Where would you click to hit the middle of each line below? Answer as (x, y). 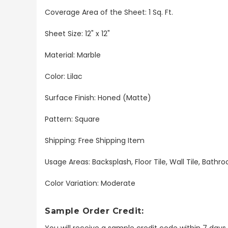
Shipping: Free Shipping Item (95, 140)
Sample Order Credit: (94, 211)
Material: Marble (73, 55)
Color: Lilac (64, 76)
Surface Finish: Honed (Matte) (98, 97)
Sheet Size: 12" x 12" (77, 33)
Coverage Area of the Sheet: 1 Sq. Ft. (109, 12)
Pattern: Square (73, 119)
